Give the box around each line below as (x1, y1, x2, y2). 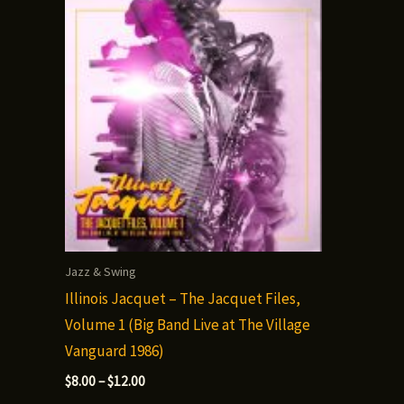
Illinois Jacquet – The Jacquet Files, (65, 289, 300, 309)
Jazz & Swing (65, 263, 136, 280)
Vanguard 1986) (65, 341, 164, 362)
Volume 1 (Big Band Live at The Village (65, 315, 310, 335)
